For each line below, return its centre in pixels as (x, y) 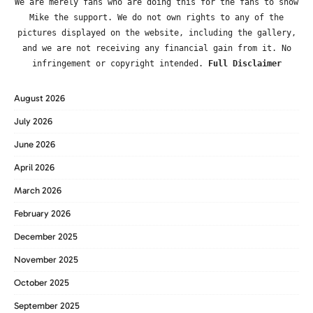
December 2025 (46, 237)
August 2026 (39, 99)
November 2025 (46, 260)
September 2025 (47, 306)
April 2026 (34, 168)
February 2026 (42, 214)
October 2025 (42, 283)
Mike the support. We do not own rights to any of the (156, 17)
